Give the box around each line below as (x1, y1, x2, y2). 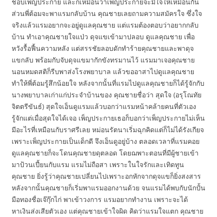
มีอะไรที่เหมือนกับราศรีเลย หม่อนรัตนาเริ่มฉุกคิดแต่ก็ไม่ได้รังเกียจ (12, 125, 204, 134)
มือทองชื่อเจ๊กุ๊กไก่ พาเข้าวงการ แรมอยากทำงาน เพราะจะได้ (12, 195, 188, 204)
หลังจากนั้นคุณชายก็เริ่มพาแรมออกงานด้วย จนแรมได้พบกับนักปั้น (12, 183, 205, 192)
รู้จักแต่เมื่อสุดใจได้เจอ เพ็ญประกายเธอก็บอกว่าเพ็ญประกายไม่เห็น (12, 113, 205, 123)
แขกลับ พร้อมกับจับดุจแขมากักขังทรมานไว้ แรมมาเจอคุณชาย (12, 55, 195, 64)
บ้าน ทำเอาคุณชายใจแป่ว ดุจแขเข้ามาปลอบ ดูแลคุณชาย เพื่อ (12, 32, 195, 41)
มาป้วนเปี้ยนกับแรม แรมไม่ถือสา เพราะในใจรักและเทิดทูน (12, 160, 184, 169)
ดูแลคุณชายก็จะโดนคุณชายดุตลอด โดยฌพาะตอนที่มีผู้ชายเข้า (12, 148, 199, 157)
